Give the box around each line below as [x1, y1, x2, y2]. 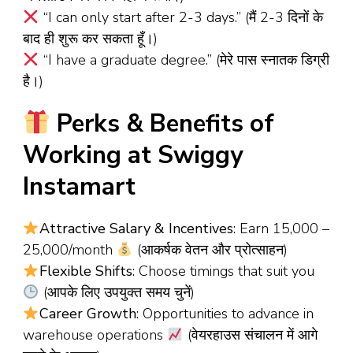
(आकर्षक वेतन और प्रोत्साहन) [132, 240, 288, 260]
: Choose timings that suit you [132, 262, 314, 281]
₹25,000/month [23, 240, 117, 260]
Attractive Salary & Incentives [39, 219, 233, 239]
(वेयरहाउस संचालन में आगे [183, 325, 318, 345]
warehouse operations [23, 325, 167, 345]
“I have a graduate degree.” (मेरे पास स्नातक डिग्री [39, 50, 329, 69]
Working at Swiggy [23, 139, 243, 173]
